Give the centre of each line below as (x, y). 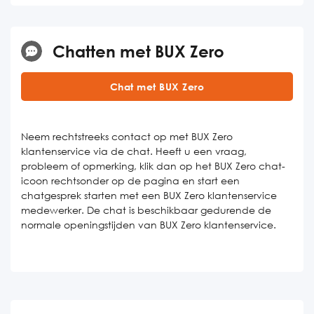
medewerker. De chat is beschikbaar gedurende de (146, 210)
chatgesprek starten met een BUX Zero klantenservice (149, 195)
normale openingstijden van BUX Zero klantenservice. (149, 225)
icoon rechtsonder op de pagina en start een (130, 180)
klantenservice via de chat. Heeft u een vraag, (134, 151)
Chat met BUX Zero (157, 87)
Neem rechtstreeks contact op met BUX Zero (127, 136)
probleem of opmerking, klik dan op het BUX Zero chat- (153, 166)
